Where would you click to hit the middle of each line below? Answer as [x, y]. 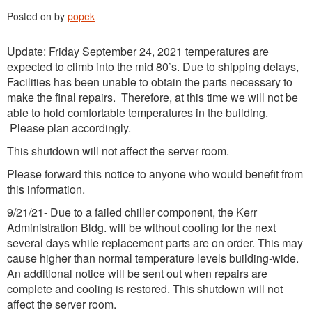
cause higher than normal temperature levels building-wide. [153, 258]
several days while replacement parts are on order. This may [155, 243]
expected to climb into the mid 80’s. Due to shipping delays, [153, 67]
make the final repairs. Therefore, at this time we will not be [153, 97]
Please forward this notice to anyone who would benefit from [155, 174]
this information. [46, 189]
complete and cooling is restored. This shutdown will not [145, 289]
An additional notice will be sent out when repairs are [137, 274]
